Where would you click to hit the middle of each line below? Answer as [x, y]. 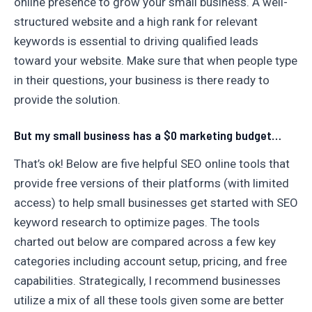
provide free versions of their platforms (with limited [151, 183]
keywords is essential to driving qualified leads [136, 41]
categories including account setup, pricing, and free [150, 261]
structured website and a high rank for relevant [136, 22]
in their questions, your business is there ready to [142, 80]
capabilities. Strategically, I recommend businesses [147, 280]
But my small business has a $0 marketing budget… [148, 135]
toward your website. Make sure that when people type [156, 61]
